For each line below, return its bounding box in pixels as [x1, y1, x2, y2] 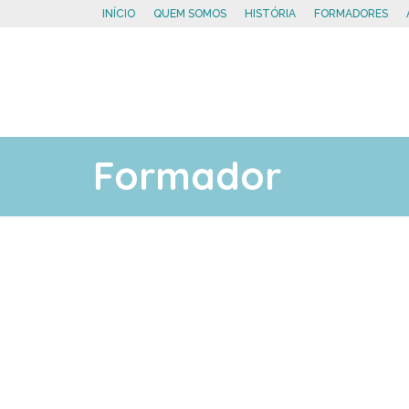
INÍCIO [102, 7, 135, 20]
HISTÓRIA [245, 7, 296, 20]
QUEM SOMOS [153, 7, 226, 20]
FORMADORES [314, 7, 388, 20]
